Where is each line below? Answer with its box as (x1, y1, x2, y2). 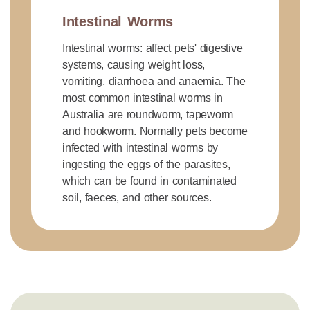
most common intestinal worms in (62, 92, 223, 104)
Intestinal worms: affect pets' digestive (62, 42, 243, 54)
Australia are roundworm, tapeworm (62, 109, 234, 120)
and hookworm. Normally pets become (62, 125, 248, 137)
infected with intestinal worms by (62, 142, 219, 154)
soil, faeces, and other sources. (62, 192, 212, 203)
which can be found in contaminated (62, 175, 237, 187)
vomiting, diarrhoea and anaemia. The (62, 75, 246, 87)
